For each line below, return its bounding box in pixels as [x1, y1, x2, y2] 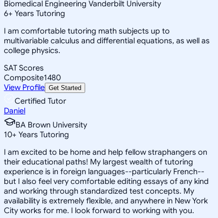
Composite [4, 73, 44, 83]
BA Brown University [16, 120, 87, 130]
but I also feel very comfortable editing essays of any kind [4, 176, 209, 186]
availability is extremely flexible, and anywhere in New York [4, 196, 208, 206]
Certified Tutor [15, 96, 66, 106]
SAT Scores [4, 63, 44, 73]
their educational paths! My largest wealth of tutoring [4, 157, 193, 167]
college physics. [4, 45, 60, 55]
